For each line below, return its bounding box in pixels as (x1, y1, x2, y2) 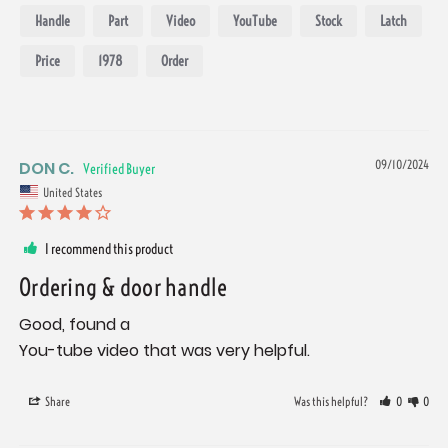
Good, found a (19, 312, 134, 336)
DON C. (19, 157, 74, 181)
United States (43, 184, 102, 200)
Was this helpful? (294, 393, 371, 409)
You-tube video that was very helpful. (19, 338, 310, 362)
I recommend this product (45, 239, 173, 258)
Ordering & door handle (19, 271, 228, 302)
